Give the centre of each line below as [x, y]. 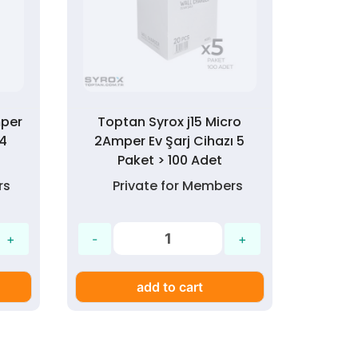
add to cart [169, 287]
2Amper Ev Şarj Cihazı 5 [170, 141]
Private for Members [177, 186]
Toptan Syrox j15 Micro [170, 122]
